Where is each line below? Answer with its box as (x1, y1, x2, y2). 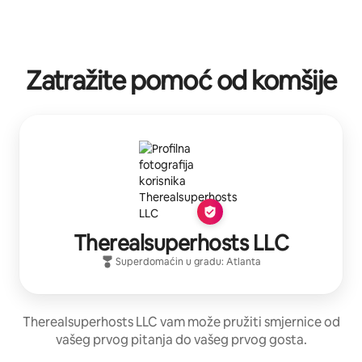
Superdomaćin (116, 255, 183, 268)
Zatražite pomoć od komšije (25, 63, 337, 97)
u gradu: (186, 255, 226, 268)
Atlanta (226, 255, 261, 268)
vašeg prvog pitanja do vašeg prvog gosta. (55, 330, 307, 348)
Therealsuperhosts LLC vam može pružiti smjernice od (22, 313, 340, 330)
